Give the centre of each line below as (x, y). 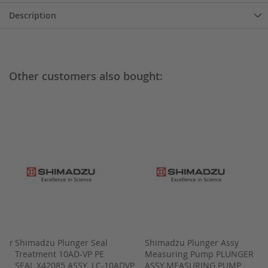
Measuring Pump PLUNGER (199, 254)
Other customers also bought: (86, 76)
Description (33, 16)
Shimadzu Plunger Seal (61, 243)
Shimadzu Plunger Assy (191, 243)
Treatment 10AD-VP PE (60, 254)
